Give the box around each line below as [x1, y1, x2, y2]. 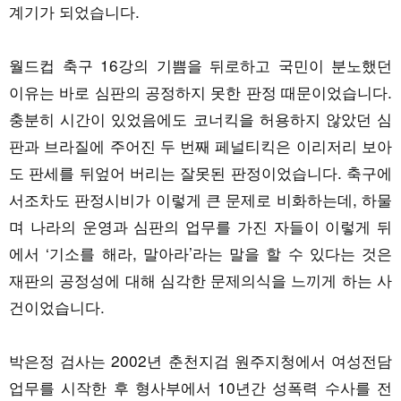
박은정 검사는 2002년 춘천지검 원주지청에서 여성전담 [9, 348, 392, 371]
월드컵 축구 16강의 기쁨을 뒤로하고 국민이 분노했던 [9, 53, 392, 76]
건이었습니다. [9, 294, 105, 318]
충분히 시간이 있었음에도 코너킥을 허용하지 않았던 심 [9, 107, 392, 130]
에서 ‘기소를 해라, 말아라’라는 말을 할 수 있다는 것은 [9, 241, 392, 264]
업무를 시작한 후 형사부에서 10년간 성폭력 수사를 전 [9, 375, 392, 398]
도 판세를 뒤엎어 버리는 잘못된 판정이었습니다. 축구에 [9, 160, 392, 183]
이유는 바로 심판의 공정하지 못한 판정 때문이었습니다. [9, 80, 392, 103]
